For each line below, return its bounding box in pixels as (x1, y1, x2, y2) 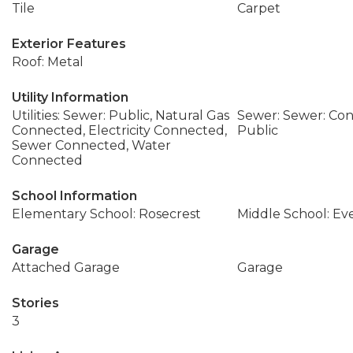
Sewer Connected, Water (12, 138, 171, 153)
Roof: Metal (12, 54, 84, 69)
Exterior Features (12, 36, 126, 51)
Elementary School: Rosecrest (12, 206, 201, 221)
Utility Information (12, 90, 128, 105)
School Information (12, 188, 137, 203)
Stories (12, 295, 59, 310)
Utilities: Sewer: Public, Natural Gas (12, 108, 229, 123)
